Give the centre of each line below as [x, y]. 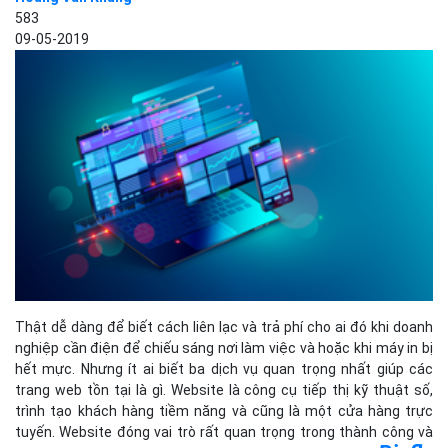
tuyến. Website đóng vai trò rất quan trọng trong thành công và [224, 432]
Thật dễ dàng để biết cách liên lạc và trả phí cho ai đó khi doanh [224, 327]
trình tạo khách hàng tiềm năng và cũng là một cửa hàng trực [224, 411]
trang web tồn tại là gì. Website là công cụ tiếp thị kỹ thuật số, [224, 390]
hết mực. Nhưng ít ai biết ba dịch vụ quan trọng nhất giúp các [224, 369]
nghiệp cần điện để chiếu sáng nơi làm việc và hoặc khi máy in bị [224, 348]
